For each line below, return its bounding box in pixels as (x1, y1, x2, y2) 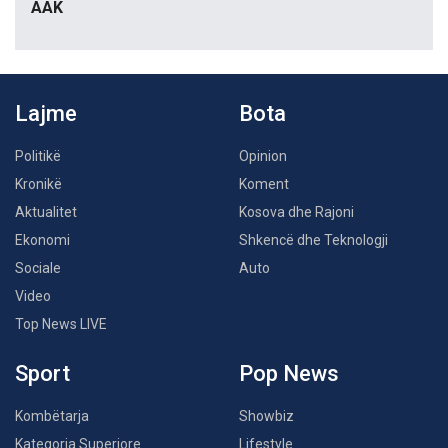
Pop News (239, 361, 339, 387)
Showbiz (239, 408, 294, 425)
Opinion (239, 148, 287, 165)
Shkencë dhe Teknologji (239, 232, 388, 249)
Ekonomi (15, 232, 70, 249)
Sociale (15, 260, 61, 277)
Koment (239, 176, 289, 193)
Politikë (15, 148, 61, 165)
